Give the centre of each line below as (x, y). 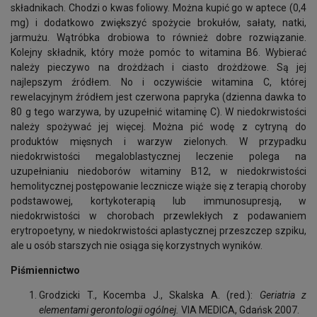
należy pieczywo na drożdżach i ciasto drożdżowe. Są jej (158, 67)
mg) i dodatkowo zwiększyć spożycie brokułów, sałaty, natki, (158, 23)
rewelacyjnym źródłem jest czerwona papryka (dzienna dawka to (158, 97)
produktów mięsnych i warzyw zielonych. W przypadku (158, 142)
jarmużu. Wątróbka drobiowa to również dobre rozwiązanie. (158, 38)
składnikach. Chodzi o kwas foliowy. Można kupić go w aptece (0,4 (158, 8)
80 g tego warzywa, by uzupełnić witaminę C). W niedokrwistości (158, 112)
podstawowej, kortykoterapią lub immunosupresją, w (158, 201)
